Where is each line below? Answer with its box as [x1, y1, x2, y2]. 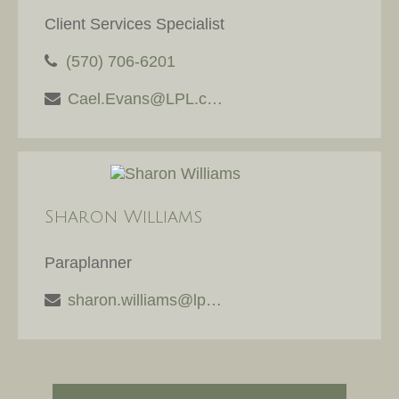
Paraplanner [45, 253, 132, 272]
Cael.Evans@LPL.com [207, 90, 223, 109]
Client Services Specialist [45, 15, 224, 34]
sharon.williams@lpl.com [206, 290, 222, 309]
